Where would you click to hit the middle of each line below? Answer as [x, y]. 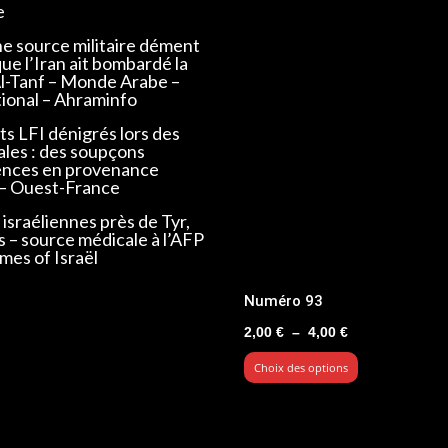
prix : [364, 376]
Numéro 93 [283, 300]
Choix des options [301, 367]
